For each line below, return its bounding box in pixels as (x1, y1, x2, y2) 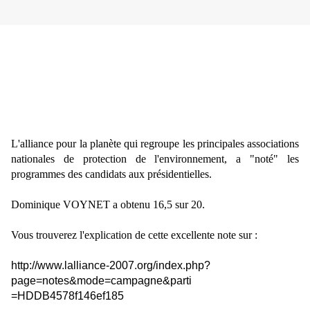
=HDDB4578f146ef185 (11, 290, 124, 302)
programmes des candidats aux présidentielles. (11, 168, 212, 181)
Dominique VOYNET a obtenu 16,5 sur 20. (11, 199, 205, 211)
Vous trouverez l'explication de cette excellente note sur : (11, 229, 257, 241)
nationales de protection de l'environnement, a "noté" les (11, 153, 299, 165)
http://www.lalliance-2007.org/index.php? (11, 259, 210, 272)
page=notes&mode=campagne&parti (11, 275, 192, 287)
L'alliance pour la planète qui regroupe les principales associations (11, 138, 299, 150)
